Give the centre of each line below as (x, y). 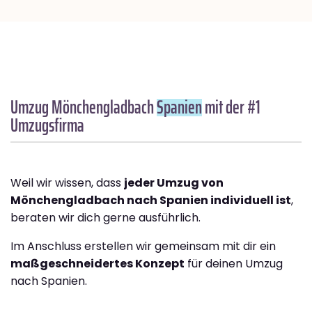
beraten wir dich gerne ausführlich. (106, 218)
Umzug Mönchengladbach (84, 107)
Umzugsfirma (47, 125)
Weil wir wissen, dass (67, 183)
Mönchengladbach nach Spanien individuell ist (151, 201)
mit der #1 (231, 107)
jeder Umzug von (174, 183)
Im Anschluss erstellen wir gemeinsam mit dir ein (143, 247)
